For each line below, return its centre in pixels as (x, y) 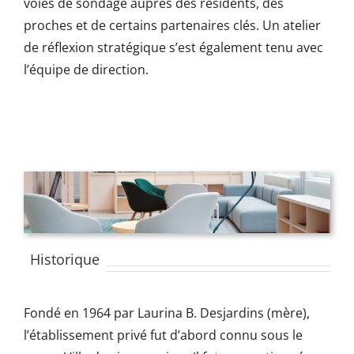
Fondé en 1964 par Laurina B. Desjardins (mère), (166, 313)
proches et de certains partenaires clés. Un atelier (172, 25)
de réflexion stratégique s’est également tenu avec (173, 47)
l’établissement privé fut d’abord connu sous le (163, 335)
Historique (64, 260)
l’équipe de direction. (86, 70)
